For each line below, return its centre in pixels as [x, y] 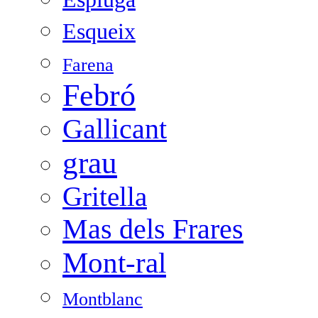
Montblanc [103, 300]
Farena [88, 65]
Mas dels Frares [153, 229]
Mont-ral [114, 263]
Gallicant [115, 130]
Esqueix [99, 32]
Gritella [105, 197]
